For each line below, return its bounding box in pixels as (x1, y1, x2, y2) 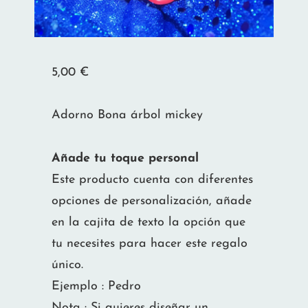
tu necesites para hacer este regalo (52, 236, 247, 250)
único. (52, 258, 83, 272)
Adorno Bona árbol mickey (52, 109, 203, 122)
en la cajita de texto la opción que (52, 215, 245, 229)
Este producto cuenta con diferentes (52, 173, 253, 186)
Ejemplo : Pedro (52, 279, 141, 293)
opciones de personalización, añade (52, 194, 252, 208)
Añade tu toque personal (52, 151, 199, 165)
